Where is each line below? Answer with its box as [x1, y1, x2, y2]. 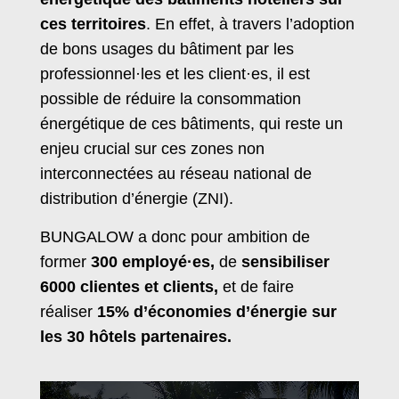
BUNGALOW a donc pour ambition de [40, 228, 310, 247]
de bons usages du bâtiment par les [40, 40, 294, 59]
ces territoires [40, 15, 146, 34]
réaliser [40, 303, 97, 322]
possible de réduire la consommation [40, 90, 301, 109]
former [40, 253, 91, 272]
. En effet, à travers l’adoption [146, 15, 354, 34]
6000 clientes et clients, [40, 278, 218, 297]
